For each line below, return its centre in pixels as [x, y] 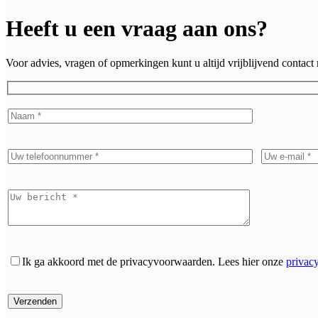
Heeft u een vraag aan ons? [137, 28]
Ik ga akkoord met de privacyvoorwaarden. [119, 261]
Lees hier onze [251, 261]
